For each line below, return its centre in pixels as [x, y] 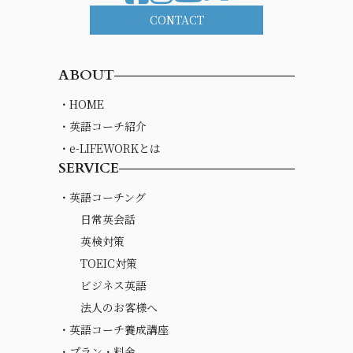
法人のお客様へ [119, 308]
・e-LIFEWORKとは [110, 149]
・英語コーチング [102, 197]
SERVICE [89, 169]
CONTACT [176, 20]
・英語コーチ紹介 [102, 126]
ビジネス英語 [113, 286]
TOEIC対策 [109, 264]
